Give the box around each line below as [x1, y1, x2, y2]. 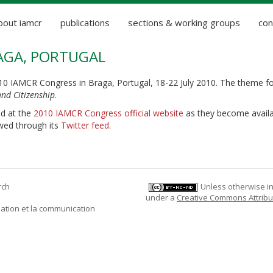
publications [60, 16, 110, 29]
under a [146, 192, 177, 204]
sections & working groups [128, 16, 240, 29]
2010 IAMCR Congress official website [34, 107, 183, 119]
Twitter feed [61, 119, 109, 131]
